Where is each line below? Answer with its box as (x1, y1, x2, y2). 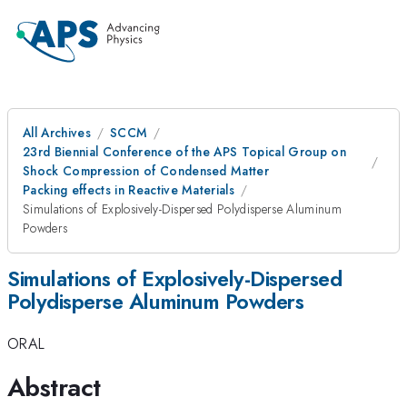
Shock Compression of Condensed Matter (23, 162, 270, 180)
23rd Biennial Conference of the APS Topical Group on (23, 143, 347, 161)
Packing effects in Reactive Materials (23, 181, 235, 199)
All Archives (23, 124, 91, 142)
